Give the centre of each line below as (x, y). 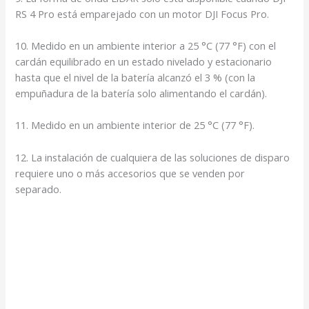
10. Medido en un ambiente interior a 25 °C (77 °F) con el (146, 45)
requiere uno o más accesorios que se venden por (130, 173)
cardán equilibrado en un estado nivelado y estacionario (144, 61)
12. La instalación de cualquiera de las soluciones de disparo (153, 157)
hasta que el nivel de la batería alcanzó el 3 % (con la (136, 77)
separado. (39, 189)
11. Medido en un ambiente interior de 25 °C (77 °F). (135, 125)
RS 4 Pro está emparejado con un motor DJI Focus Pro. (142, 13)
